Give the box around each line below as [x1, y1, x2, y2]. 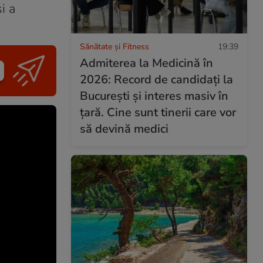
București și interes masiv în [80, 87, 228, 104]
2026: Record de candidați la [80, 71, 233, 87]
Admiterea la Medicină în [80, 55, 213, 71]
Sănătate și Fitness [80, 41, 149, 52]
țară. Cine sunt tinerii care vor [80, 104, 236, 120]
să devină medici [80, 120, 168, 137]
